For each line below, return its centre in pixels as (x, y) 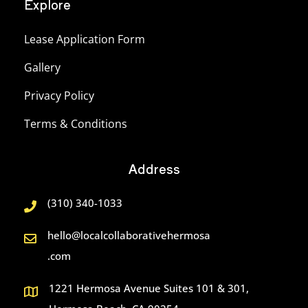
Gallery (42, 68)
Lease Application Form (85, 40)
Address (154, 169)
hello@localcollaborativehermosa (129, 235)
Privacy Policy (59, 96)
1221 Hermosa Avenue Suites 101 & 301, (149, 288)
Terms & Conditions (76, 124)
